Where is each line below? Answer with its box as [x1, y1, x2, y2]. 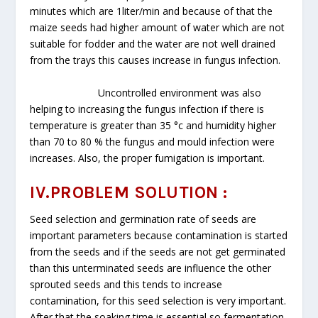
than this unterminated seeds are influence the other [30, 261, 272, 275]
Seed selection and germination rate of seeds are [30, 212, 257, 226]
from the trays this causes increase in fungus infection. [30, 53, 281, 67]
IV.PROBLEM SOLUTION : [30, 182, 228, 202]
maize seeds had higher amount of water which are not [30, 21, 285, 35]
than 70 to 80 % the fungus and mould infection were [30, 134, 275, 148]
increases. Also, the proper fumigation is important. [30, 150, 265, 165]
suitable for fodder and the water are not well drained [30, 37, 276, 51]
